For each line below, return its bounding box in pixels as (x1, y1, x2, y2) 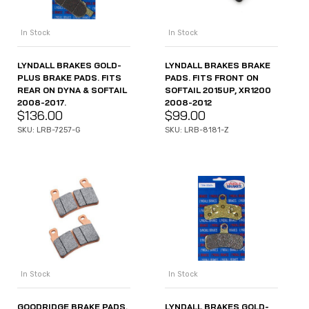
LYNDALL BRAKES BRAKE (165, 60, 270, 71)
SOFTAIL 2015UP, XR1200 (165, 85, 271, 96)
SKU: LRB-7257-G (17, 126, 81, 135)
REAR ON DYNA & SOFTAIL (17, 85, 127, 96)
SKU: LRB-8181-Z (165, 126, 229, 135)
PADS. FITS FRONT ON (165, 72, 259, 83)
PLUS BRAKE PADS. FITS (17, 72, 121, 83)
